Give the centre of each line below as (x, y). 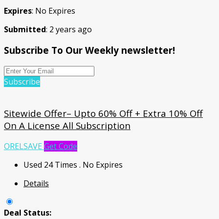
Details (36, 183)
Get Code (61, 146)
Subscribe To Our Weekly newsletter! (89, 50)
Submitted (25, 29)
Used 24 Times (51, 164)
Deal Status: (28, 212)
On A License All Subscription (67, 126)
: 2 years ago (69, 29)
